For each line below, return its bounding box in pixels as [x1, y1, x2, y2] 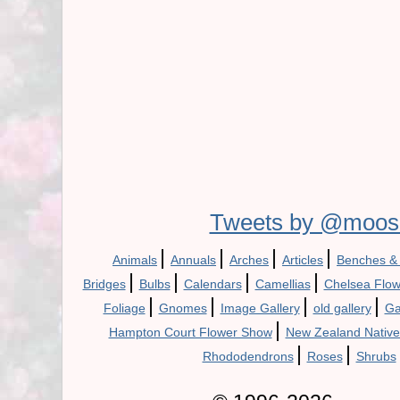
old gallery [312, 301, 371, 315]
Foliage [103, 301, 146, 315]
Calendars [183, 277, 242, 291]
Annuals [171, 253, 216, 267]
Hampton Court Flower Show [108, 325, 272, 339]
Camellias [254, 277, 311, 291]
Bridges [82, 277, 126, 291]
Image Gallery [220, 301, 300, 315]
